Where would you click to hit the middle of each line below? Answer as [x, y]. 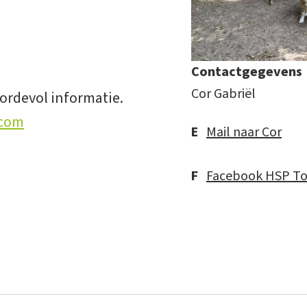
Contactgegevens [247, 72]
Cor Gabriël [223, 94]
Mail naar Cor [244, 133]
